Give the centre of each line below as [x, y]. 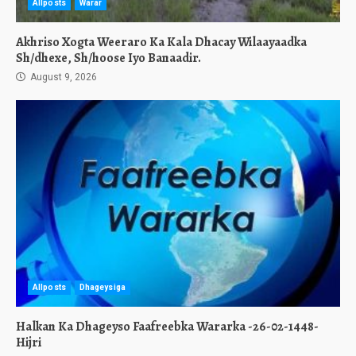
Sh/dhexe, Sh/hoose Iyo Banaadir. [108, 58]
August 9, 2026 [62, 77]
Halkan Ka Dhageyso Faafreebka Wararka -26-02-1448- [167, 327]
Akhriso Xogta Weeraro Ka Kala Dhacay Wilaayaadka [161, 42]
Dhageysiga [102, 287]
